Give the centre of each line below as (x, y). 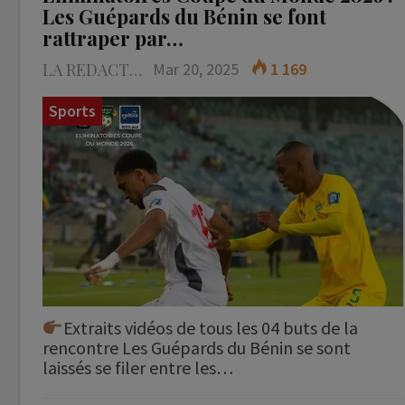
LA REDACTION (136, 70)
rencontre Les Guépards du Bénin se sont (197, 347)
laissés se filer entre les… (138, 367)
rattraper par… (113, 38)
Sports (72, 111)
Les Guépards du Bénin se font (184, 17)
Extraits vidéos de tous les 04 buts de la (210, 327)
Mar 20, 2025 (196, 70)
